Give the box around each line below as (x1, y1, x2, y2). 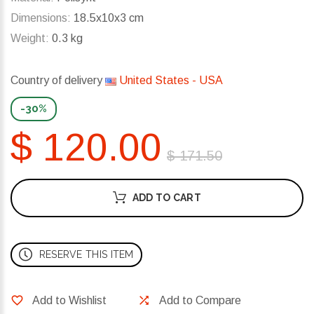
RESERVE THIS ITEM (39, 249, 134, 261)
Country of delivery (11, 74, 105, 87)
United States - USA (116, 74, 223, 87)
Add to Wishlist (32, 294, 107, 307)
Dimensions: (11, 12, 71, 25)
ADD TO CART (132, 192, 201, 204)
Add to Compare (159, 294, 241, 307)
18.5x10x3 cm (71, 12, 144, 25)
